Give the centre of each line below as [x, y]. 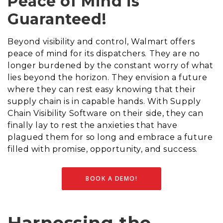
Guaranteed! [57, 19]
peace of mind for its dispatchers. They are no [104, 53]
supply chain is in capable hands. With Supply [104, 101]
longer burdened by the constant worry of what [111, 65]
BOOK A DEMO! [111, 178]
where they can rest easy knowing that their [102, 89]
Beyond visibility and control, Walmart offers [101, 41]
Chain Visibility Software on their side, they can [106, 113]
